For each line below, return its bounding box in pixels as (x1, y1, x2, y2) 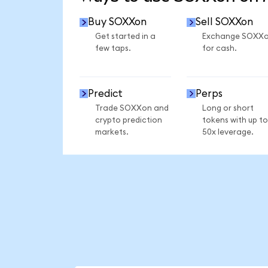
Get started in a (95, 32, 156, 41)
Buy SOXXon (88, 17, 147, 28)
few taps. (95, 44, 131, 53)
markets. (95, 127, 129, 136)
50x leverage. (202, 127, 254, 136)
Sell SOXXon (195, 17, 253, 28)
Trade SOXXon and (95, 103, 169, 112)
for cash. (202, 44, 237, 53)
